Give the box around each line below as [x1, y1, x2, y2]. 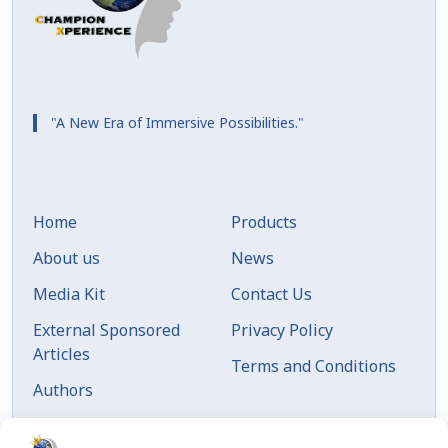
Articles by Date [33, 415, 152, 438]
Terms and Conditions [231, 355, 396, 378]
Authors [33, 379, 93, 402]
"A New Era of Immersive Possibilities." [50, 112, 304, 132]
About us [33, 247, 100, 270]
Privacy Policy [231, 319, 333, 342]
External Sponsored [33, 319, 180, 342]
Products [231, 211, 297, 234]
